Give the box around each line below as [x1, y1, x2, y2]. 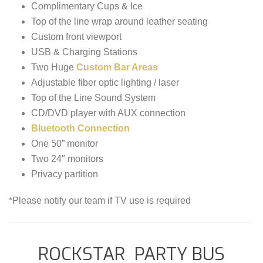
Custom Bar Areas [76, 62, 158, 73]
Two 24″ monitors [31, 154, 103, 164]
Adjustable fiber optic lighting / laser [31, 77, 179, 88]
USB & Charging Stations [31, 47, 137, 58]
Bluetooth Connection [31, 123, 130, 134]
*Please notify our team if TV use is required [9, 195, 191, 206]
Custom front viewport [31, 32, 122, 42]
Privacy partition [31, 169, 98, 180]
